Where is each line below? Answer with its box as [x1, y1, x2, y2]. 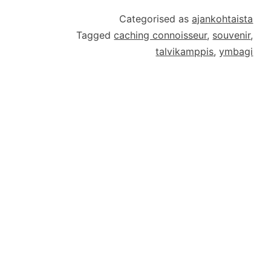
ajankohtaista [192, 12, 253, 25]
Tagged [76, 28, 114, 41]
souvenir [212, 28, 251, 41]
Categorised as [119, 12, 192, 25]
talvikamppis [155, 45, 214, 57]
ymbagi [219, 45, 253, 57]
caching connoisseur [114, 28, 207, 41]
